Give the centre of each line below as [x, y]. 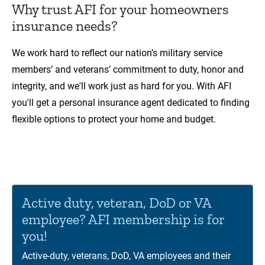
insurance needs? [65, 26]
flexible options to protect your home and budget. [114, 119]
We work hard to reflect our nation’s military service [117, 53]
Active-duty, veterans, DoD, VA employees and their [126, 256]
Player [24, 167]
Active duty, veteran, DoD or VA [117, 203]
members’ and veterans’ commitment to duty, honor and [128, 70]
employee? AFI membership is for [123, 219]
